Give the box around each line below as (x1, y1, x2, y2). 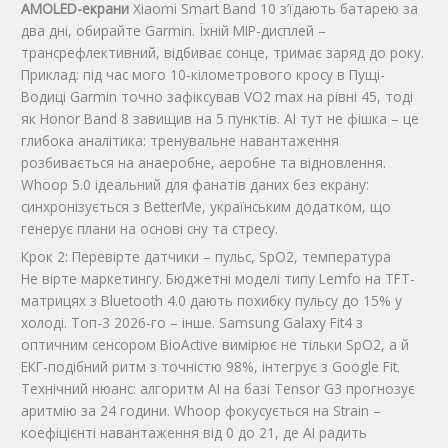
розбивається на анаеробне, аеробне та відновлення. (21, 152, 387, 172)
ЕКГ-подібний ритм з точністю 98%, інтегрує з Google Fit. (21, 357, 401, 377)
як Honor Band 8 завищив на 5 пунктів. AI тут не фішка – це (21, 108, 420, 128)
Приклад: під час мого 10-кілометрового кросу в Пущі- (21, 64, 386, 84)
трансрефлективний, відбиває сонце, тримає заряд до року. (21, 42, 425, 62)
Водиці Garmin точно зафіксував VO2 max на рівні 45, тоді (21, 86, 414, 106)
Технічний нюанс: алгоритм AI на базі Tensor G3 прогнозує (21, 379, 416, 399)
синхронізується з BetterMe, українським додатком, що (21, 196, 392, 216)
